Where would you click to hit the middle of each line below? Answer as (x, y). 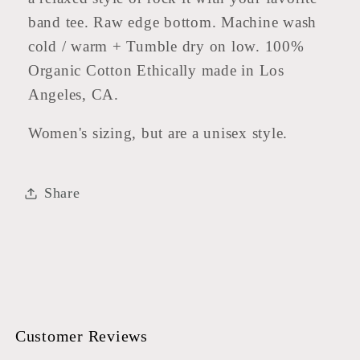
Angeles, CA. (73, 94)
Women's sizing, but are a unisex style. (160, 133)
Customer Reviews (81, 336)
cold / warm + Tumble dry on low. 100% (166, 46)
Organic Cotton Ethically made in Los (156, 70)
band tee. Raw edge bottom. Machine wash (172, 22)
